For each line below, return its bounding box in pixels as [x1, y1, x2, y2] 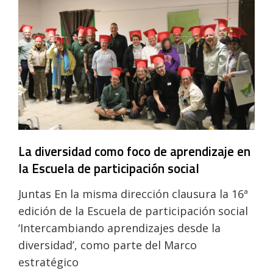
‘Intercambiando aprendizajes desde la [18, 220, 221, 235]
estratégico [18, 254, 79, 269]
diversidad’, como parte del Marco [18, 237, 197, 252]
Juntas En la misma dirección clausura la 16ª [18, 186, 248, 201]
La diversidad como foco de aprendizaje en [18, 141, 250, 161]
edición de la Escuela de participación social [18, 203, 248, 218]
